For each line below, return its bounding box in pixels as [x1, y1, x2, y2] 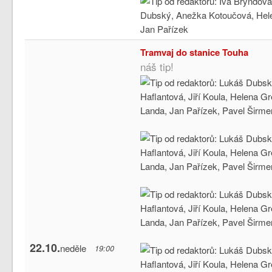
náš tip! [140, 58, 174, 74]
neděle [60, 241, 87, 254]
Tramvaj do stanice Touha [140, 45, 249, 59]
